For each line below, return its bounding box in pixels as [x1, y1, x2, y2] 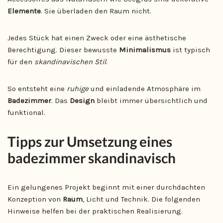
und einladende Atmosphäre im [89, 84, 201, 93]
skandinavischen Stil [34, 57, 106, 66]
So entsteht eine [7, 84, 67, 93]
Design [70, 96, 95, 105]
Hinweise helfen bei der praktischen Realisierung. [7, 206, 183, 216]
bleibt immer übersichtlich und [95, 96, 208, 105]
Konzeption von [7, 194, 63, 204]
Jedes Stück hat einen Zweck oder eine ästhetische [7, 33, 186, 42]
